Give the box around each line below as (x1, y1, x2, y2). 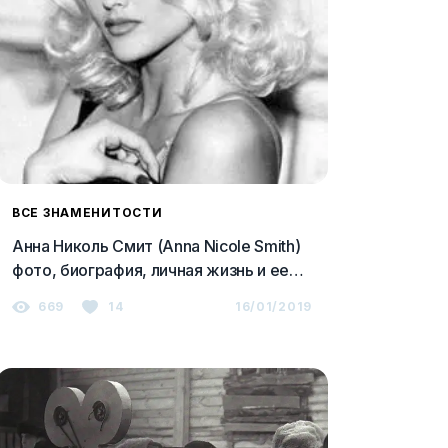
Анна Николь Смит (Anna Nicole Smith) (12, 236, 301, 256)
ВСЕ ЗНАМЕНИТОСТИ (12, 205, 163, 220)
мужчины (12, 284, 84, 304)
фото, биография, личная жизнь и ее (12, 260, 290, 280)
